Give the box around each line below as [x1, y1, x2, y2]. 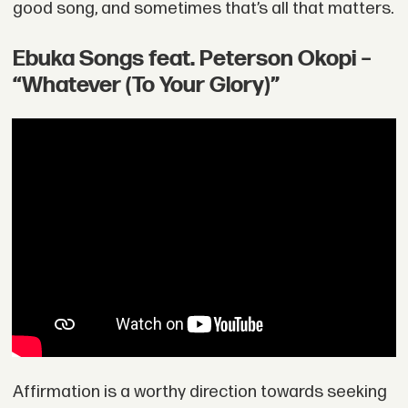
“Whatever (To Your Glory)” [12, 71, 280, 98]
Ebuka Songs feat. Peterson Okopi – [12, 45, 371, 72]
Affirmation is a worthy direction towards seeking [12, 382, 387, 403]
